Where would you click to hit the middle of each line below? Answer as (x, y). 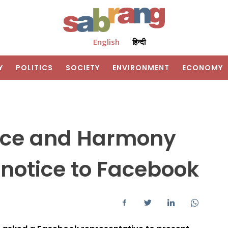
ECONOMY (203, 68)
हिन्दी (139, 42)
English (106, 42)
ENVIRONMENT (141, 68)
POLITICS (34, 68)
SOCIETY (83, 68)
